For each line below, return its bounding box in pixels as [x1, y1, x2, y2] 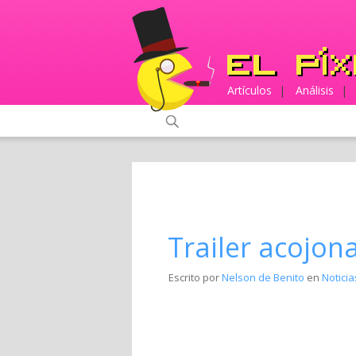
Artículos [227, 83, 272, 98]
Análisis [296, 83, 334, 98]
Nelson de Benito [222, 270, 304, 284]
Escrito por [168, 270, 222, 284]
